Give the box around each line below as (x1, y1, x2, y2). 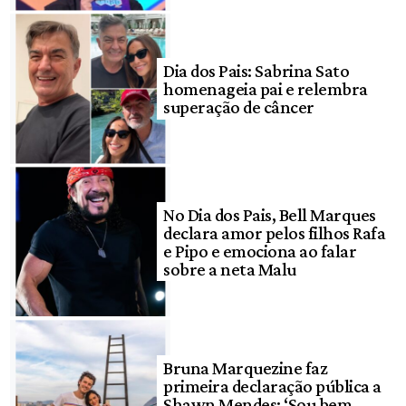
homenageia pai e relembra (163, 78, 368, 99)
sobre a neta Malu (163, 258, 296, 279)
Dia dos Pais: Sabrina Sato (163, 60, 350, 81)
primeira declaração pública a (163, 375, 382, 396)
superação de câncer (163, 96, 314, 117)
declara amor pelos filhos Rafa (163, 222, 386, 243)
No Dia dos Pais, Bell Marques (163, 204, 376, 225)
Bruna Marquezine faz (163, 357, 328, 378)
